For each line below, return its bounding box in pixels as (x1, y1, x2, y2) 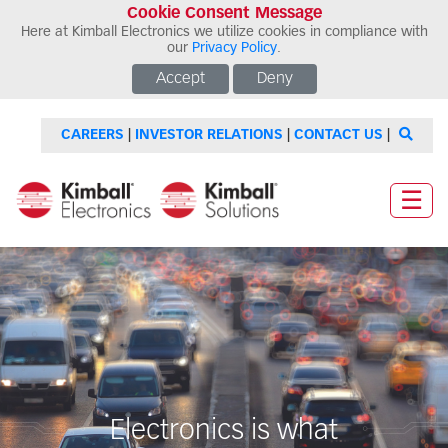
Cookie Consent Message (126, 6, 322, 22)
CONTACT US (294, 128, 383, 142)
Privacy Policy (192, 41, 277, 55)
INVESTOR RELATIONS (135, 128, 283, 142)
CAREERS (61, 128, 124, 142)
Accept (155, 71, 205, 88)
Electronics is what (110, 417, 338, 446)
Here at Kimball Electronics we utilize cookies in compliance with (20, 25, 428, 39)
